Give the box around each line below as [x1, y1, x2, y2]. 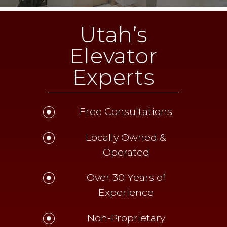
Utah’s [80, 21, 147, 48]
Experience [98, 186, 154, 199]
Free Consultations [80, 105, 173, 118]
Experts [72, 64, 155, 90]
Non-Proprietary [87, 211, 165, 224]
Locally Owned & [86, 131, 167, 143]
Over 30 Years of [86, 171, 166, 184]
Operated [102, 145, 149, 158]
